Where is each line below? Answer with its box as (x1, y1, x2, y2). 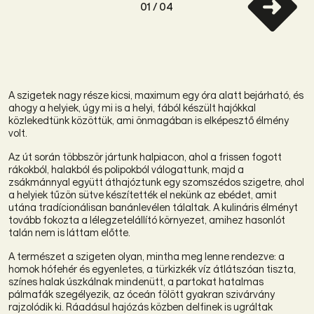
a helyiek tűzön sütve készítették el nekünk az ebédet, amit (8, 188, 277, 200)
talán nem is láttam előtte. (8, 226, 130, 238)
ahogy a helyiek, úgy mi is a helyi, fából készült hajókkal (8, 101, 256, 114)
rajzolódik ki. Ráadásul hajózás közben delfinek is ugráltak (8, 300, 273, 313)
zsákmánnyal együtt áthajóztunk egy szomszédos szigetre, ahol (8, 175, 304, 188)
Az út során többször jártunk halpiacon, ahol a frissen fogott (8, 150, 282, 163)
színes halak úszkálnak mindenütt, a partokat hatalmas (8, 275, 264, 287)
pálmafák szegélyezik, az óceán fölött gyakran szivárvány (8, 287, 275, 300)
